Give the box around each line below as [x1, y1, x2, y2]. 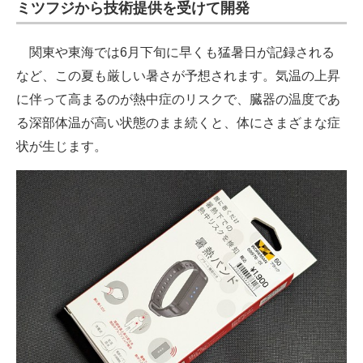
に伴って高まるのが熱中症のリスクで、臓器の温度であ [16, 92, 340, 107]
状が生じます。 [16, 139, 107, 154]
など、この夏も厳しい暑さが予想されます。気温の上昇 [16, 69, 340, 83]
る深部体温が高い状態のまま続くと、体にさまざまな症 [16, 116, 340, 130]
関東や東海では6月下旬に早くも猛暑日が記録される [16, 45, 335, 60]
